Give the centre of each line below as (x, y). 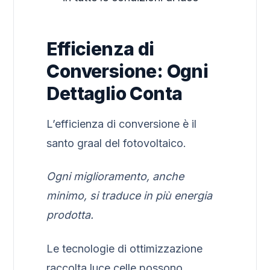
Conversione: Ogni (127, 71)
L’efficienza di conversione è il (122, 124)
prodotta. (70, 215)
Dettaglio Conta (115, 93)
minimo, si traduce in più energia (130, 196)
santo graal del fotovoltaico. (117, 143)
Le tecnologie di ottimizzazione (125, 248)
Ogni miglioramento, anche (115, 177)
